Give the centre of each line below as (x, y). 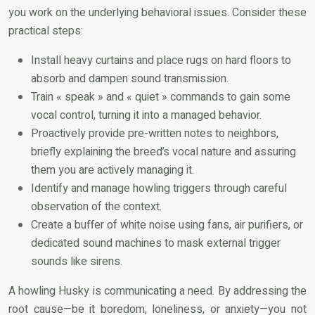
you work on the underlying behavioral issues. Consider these (157, 12)
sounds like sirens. (77, 261)
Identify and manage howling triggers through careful (159, 188)
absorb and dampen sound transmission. (130, 78)
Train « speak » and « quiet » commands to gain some (161, 97)
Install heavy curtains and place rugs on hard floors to (161, 60)
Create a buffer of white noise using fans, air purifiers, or (167, 225)
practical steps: (46, 31)
